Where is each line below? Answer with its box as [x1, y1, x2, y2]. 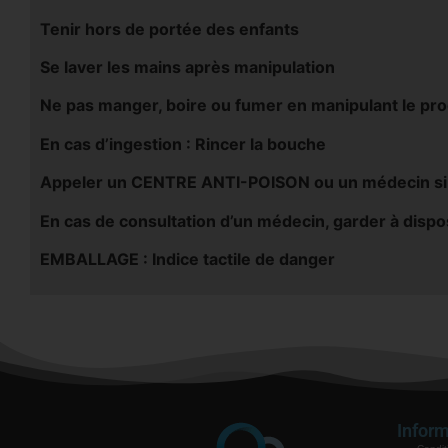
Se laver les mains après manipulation [40, 57, 335, 78]
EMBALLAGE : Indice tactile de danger [40, 249, 335, 270]
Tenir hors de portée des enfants [40, 18, 299, 39]
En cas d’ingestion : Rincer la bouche [40, 133, 326, 154]
